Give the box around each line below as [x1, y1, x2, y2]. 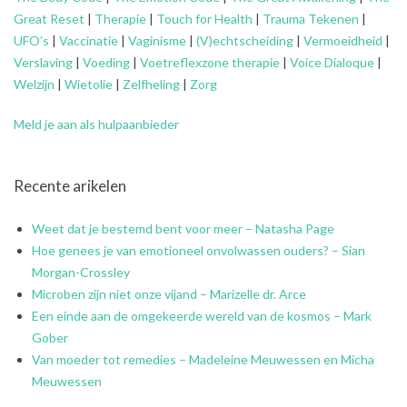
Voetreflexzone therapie [140, 54, 280, 70]
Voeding [83, 54, 130, 70]
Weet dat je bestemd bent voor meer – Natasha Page [32, 220, 334, 236]
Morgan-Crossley [32, 263, 130, 280]
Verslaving [14, 54, 73, 70]
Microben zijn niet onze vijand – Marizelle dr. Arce [32, 285, 306, 302]
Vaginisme [128, 32, 186, 48]
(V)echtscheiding [196, 32, 293, 48]
